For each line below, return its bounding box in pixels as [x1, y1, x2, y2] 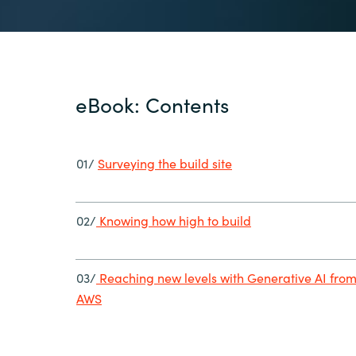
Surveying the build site [98, 154, 232, 172]
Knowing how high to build [96, 211, 251, 230]
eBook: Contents [75, 88, 229, 118]
